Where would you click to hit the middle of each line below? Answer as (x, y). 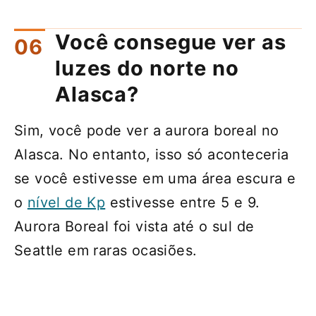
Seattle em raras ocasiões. (106, 250)
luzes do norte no (147, 68)
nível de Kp (66, 202)
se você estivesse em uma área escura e (155, 178)
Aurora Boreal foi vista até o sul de (134, 226)
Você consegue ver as (171, 42)
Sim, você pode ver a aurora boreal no (147, 130)
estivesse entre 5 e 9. (183, 202)
